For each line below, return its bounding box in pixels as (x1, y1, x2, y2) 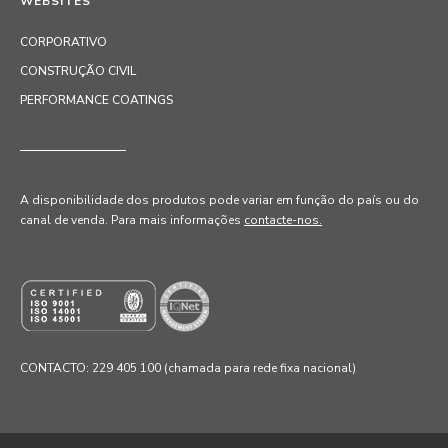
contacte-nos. (244, 212, 322, 229)
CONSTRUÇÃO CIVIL (20, 63, 136, 80)
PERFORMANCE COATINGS (20, 92, 173, 109)
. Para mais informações (105, 212, 244, 229)
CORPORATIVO (20, 34, 107, 51)
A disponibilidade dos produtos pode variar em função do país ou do (20, 192, 419, 209)
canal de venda (20, 212, 105, 229)
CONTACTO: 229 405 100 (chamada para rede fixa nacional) (20, 360, 356, 377)
